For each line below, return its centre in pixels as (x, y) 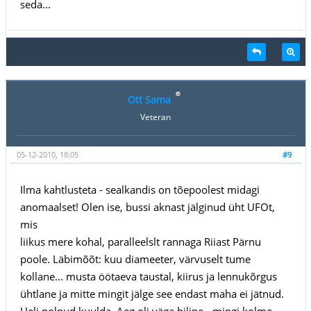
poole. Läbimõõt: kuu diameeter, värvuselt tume (135, 259)
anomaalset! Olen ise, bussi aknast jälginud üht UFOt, (147, 207)
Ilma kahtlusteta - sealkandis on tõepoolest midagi (140, 189)
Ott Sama (149, 99)
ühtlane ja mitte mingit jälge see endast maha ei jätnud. (152, 293)
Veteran (155, 117)
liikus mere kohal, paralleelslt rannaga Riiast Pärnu (140, 241)
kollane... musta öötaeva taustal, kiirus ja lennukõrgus (148, 276)
